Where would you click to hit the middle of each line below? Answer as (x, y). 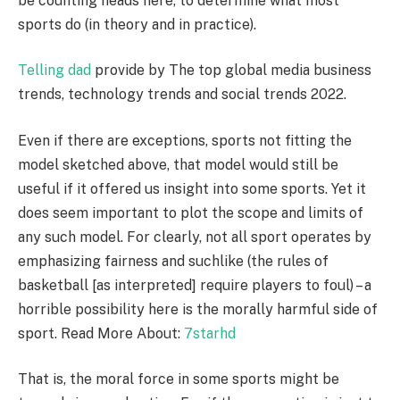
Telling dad (54, 71)
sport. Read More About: (101, 333)
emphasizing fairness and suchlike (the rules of (173, 261)
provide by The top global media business (231, 71)
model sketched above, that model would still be (178, 164)
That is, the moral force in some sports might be (179, 379)
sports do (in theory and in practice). (137, 24)
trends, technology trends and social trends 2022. (182, 95)
